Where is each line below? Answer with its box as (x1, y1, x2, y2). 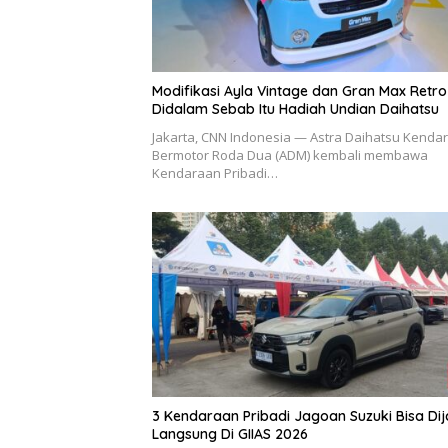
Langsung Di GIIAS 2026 (152, 425, 308, 444)
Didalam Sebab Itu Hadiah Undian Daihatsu (152, 99, 439, 118)
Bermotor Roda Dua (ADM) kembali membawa (152, 145, 428, 164)
